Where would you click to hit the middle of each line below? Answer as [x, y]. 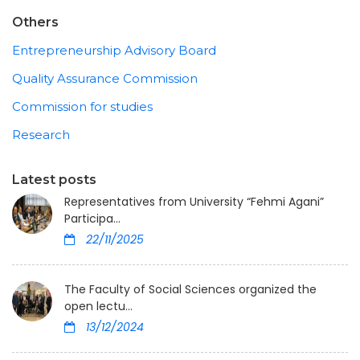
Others [35, 22]
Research [41, 135]
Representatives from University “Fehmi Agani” [194, 202]
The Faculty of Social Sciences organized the [190, 290]
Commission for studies [82, 107]
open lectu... [98, 307]
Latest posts [54, 180]
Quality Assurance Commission [105, 79]
